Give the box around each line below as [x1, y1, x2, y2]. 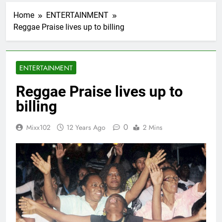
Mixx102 [26, 122, 51, 133]
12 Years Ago [66, 122, 106, 133]
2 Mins [143, 122, 163, 133]
